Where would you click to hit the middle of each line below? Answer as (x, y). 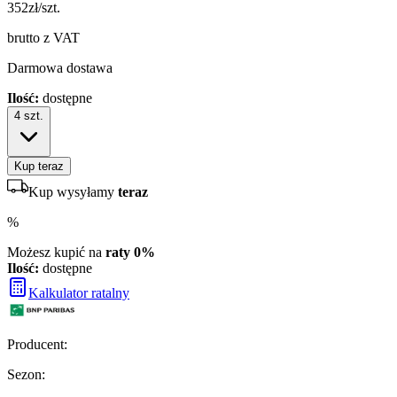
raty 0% (130, 252)
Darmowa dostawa (60, 67)
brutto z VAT (43, 37)
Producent (35, 344)
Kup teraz (39, 166)
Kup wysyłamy (73, 191)
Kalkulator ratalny (79, 292)
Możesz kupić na (56, 252)
